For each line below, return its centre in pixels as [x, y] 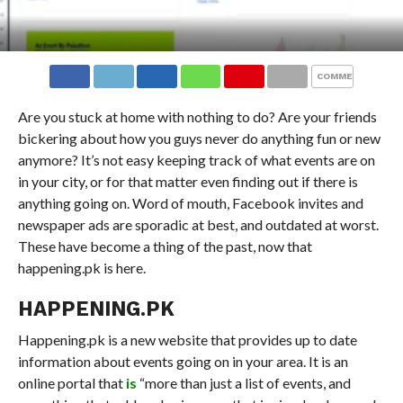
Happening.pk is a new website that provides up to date [187, 339]
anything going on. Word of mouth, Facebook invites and [190, 202]
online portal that [72, 382]
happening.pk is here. [81, 267]
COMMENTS [345, 76]
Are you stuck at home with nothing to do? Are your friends [197, 116]
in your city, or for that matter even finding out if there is [188, 181]
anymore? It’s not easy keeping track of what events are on [196, 159]
